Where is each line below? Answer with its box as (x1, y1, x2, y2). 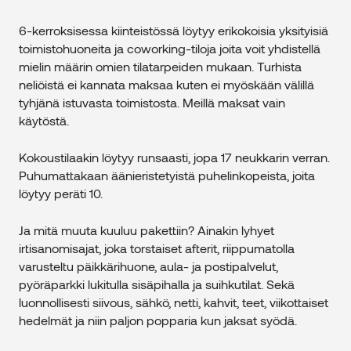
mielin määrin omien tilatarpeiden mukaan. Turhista (19, 59, 302, 74)
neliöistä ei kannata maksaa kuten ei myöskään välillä (19, 77, 314, 92)
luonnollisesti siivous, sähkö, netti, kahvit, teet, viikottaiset (19, 295, 328, 310)
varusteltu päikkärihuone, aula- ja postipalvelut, (19, 259, 278, 274)
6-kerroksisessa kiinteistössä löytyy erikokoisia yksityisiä (19, 23, 328, 38)
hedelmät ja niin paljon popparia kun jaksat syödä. (19, 313, 297, 328)
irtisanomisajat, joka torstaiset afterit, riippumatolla (19, 241, 295, 256)
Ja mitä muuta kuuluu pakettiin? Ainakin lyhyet (19, 223, 274, 238)
